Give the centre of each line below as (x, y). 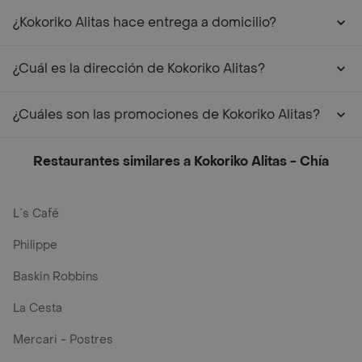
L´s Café (36, 214)
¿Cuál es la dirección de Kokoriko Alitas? (139, 68)
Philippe (35, 245)
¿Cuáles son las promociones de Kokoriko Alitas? (166, 114)
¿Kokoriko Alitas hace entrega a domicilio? (145, 22)
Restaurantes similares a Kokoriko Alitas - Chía (181, 161)
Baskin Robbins (56, 277)
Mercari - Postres (63, 340)
